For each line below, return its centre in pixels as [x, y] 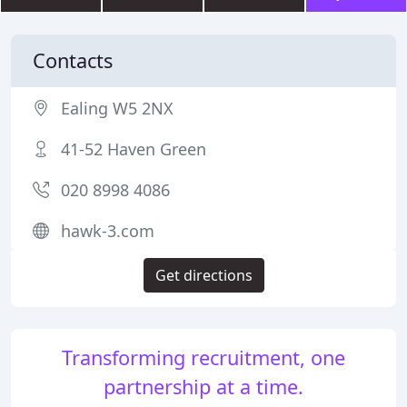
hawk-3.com [108, 231]
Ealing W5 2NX [117, 108]
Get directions [203, 275]
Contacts [73, 60]
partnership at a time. [203, 387]
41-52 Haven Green [134, 149]
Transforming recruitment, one [203, 357]
